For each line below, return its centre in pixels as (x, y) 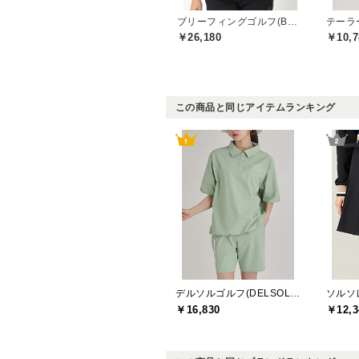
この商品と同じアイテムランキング (255, 107)
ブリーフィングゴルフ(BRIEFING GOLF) (292, 21)
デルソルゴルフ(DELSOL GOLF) (295, 294)
